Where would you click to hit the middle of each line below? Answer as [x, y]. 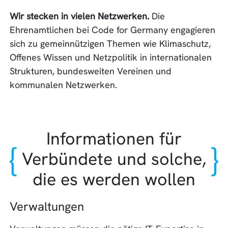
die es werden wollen [114, 179]
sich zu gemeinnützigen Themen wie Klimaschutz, [110, 44]
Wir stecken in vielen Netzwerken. [80, 16]
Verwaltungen [47, 207]
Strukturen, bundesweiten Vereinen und [91, 71]
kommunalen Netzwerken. [64, 85]
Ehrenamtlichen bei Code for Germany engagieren [113, 30]
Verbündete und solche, [114, 159]
